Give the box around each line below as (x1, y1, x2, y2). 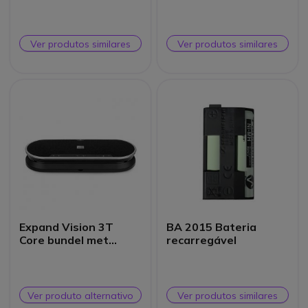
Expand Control (19, 258, 103, 273)
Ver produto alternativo (27, 289, 133, 302)
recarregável (166, 232, 237, 247)
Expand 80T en (19, 245, 101, 260)
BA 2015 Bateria (166, 219, 257, 234)
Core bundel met (19, 232, 109, 247)
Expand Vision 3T (19, 219, 114, 234)
